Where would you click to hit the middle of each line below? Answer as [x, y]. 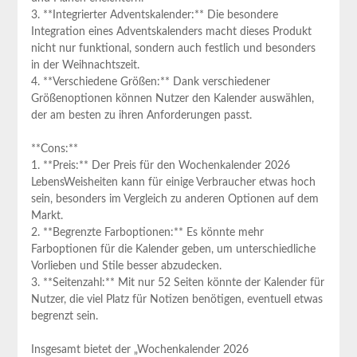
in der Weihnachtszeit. [85, 65]
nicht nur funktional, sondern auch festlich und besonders [173, 48]
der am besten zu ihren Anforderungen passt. [141, 115]
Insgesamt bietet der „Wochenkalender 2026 [139, 349]
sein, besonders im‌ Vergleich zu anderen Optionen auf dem [175, 199]
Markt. [47, 216]
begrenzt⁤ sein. [64, 316]
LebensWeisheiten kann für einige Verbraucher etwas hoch [173, 182]
